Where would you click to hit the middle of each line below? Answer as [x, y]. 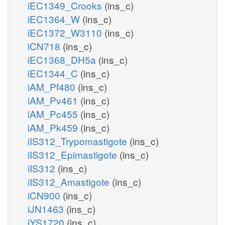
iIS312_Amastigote [70, 181]
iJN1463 [47, 208]
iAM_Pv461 [54, 100]
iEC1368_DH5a [63, 59]
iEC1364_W [55, 19]
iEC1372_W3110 [66, 32]
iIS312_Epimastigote [74, 154]
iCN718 [45, 46]
